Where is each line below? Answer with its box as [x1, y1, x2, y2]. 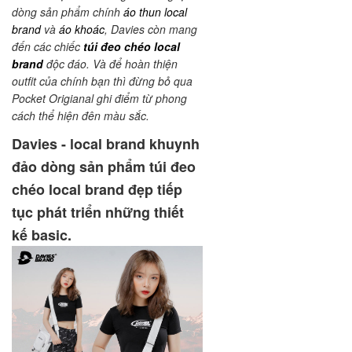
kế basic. [12, 225, 71, 246]
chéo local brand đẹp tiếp [12, 179, 182, 200]
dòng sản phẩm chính [12, 4, 123, 20]
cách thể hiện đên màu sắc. [12, 108, 149, 124]
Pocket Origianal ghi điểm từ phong [12, 90, 187, 107]
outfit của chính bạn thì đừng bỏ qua [12, 73, 192, 90]
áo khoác [59, 21, 104, 38]
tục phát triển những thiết [12, 202, 184, 223]
